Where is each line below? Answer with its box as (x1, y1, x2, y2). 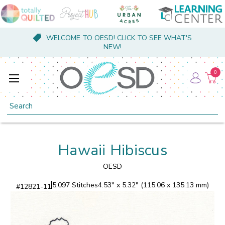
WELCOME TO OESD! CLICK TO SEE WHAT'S (46, 33, 192, 43)
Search (7, 98, 30, 108)
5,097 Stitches (52, 180, 98, 190)
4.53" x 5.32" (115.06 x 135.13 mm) (98, 180, 209, 190)
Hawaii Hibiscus (58, 140, 167, 161)
